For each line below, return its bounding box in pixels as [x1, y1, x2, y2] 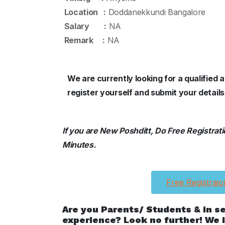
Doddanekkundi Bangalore [105, 7, 206, 17]
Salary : [62, 21, 106, 31]
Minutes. [62, 140, 96, 150]
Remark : [62, 35, 105, 45]
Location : [62, 7, 106, 17]
